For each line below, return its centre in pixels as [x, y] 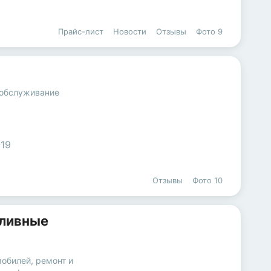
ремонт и [54, 261]
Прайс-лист [81, 31]
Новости [130, 31]
